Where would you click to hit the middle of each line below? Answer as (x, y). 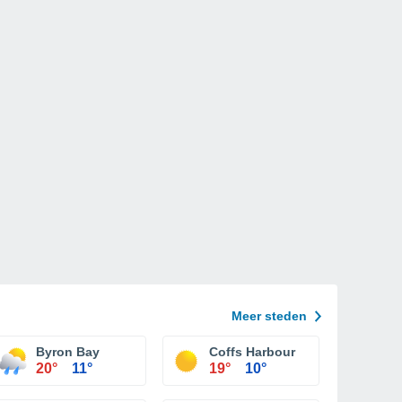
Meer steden (269, 316)
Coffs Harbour (252, 352)
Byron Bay (68, 352)
